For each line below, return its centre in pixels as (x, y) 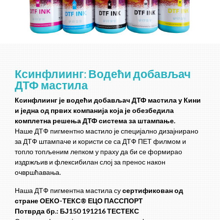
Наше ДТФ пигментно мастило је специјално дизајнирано (107, 131)
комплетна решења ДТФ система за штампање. (95, 121)
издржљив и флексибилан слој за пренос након (90, 162)
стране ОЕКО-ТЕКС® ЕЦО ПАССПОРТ (79, 201)
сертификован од (153, 191)
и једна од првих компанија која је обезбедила (94, 110)
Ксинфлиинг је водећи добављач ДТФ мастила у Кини (108, 100)
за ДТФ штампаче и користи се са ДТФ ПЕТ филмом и (100, 141)
